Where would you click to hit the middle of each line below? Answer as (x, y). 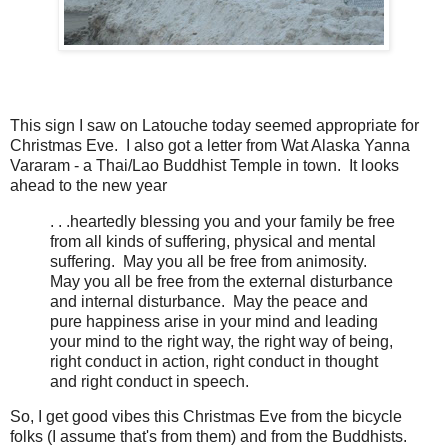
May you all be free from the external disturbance (221, 281)
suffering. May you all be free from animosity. (210, 261)
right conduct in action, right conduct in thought (214, 361)
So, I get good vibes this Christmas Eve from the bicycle (206, 417)
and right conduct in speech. (149, 381)
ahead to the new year (88, 185)
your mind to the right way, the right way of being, (221, 341)
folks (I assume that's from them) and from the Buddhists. (210, 437)
